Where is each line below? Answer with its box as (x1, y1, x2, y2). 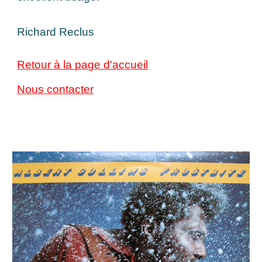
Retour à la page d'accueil (17, 58, 149, 71)
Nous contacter (17, 83, 94, 95)
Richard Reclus (17, 26, 95, 38)
